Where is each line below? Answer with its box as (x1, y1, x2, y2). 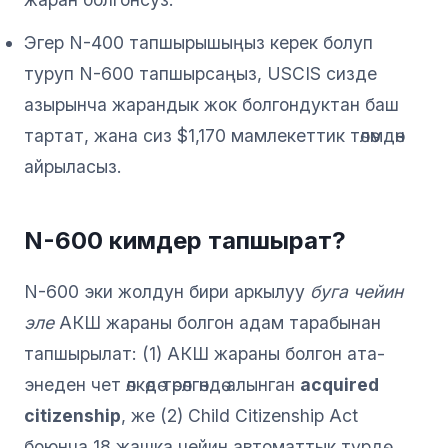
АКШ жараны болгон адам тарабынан (54, 311, 381, 333)
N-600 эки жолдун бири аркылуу (24, 280, 310, 302)
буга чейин (310, 280, 403, 302)
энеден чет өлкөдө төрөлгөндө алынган (24, 373, 300, 395)
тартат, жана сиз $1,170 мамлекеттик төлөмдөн (24, 124, 405, 146)
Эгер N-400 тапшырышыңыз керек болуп (24, 31, 373, 53)
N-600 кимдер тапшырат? (24, 225, 346, 255)
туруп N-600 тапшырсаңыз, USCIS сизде (24, 62, 377, 84)
